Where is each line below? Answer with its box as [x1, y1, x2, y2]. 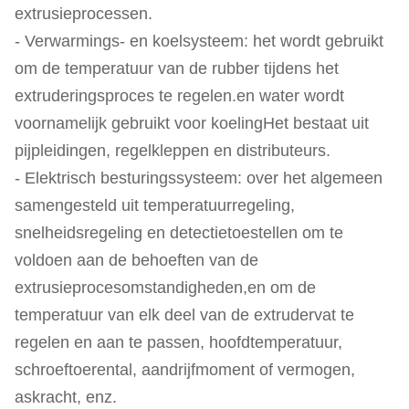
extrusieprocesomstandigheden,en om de [15, 278, 316, 297]
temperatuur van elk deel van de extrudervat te [15, 306, 354, 324]
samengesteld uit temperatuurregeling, [15, 196, 295, 215]
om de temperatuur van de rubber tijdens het [15, 59, 339, 78]
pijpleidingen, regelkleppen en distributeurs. [15, 142, 330, 160]
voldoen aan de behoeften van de [15, 251, 258, 269]
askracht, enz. [15, 388, 117, 406]
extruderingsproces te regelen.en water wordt [15, 87, 344, 105]
